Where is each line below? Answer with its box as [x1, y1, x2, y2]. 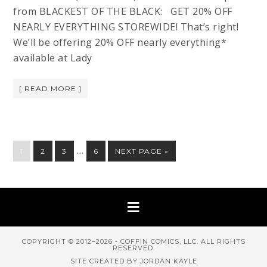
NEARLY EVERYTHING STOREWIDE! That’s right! [13, 20, 239, 33]
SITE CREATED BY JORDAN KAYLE [70, 256, 197, 265]
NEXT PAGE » [115, 146, 169, 156]
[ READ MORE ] [19, 83, 82, 93]
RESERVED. [112, 243, 155, 252]
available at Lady [13, 51, 92, 64]
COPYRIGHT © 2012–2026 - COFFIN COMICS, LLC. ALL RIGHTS [21, 237, 246, 246]
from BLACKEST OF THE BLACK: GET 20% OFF [13, 4, 232, 18]
